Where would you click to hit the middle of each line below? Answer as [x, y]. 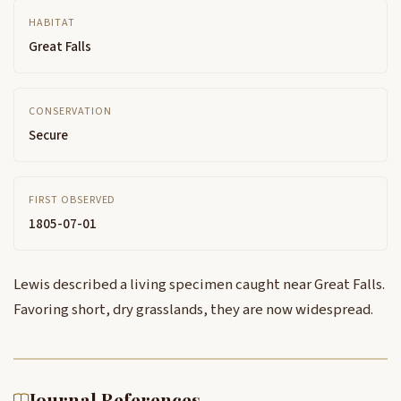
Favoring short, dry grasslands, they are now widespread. [193, 310]
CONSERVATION [70, 111]
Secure [48, 135]
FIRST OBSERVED [73, 200]
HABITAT [52, 23]
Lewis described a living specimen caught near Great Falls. [199, 285]
